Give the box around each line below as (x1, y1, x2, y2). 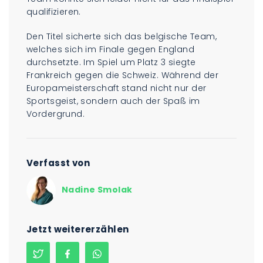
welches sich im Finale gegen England (26, 43, 195, 55)
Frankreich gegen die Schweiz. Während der (26, 69, 219, 81)
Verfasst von (26, 156, 90, 169)
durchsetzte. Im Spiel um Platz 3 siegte (26, 56, 196, 68)
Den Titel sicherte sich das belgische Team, (26, 30, 217, 42)
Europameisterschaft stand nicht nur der (26, 82, 207, 94)
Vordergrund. (26, 107, 85, 120)
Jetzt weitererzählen (26, 222, 129, 235)
